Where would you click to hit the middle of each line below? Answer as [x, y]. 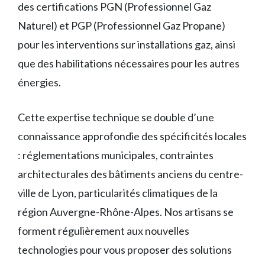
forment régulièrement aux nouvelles [104, 231]
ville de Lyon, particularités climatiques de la [118, 193]
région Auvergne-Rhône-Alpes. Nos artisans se [126, 212]
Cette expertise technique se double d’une [116, 117]
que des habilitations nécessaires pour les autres [129, 64]
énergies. [39, 83]
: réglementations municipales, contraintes [116, 155]
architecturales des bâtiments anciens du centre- [130, 174]
